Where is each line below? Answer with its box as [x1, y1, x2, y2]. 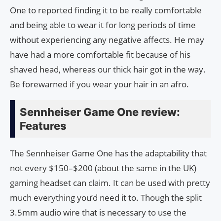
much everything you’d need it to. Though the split [10, 192, 202, 204]
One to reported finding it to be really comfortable [10, 4, 202, 16]
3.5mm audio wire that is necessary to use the [10, 207, 186, 219]
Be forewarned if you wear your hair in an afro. [10, 78, 189, 90]
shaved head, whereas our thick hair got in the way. [10, 64, 206, 75]
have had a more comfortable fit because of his [10, 49, 190, 61]
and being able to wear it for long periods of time [10, 19, 196, 31]
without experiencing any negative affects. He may [10, 34, 204, 46]
